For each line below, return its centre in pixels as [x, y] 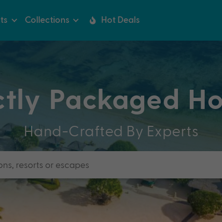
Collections [47, 19]
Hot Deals [120, 19]
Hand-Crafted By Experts [111, 130]
